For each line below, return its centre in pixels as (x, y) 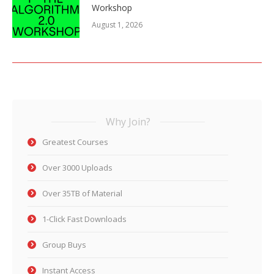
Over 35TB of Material (82, 193)
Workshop (112, 7)
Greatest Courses (75, 142)
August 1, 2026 (117, 24)
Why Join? (128, 121)
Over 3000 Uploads (77, 167)
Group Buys (64, 244)
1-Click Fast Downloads (84, 219)
